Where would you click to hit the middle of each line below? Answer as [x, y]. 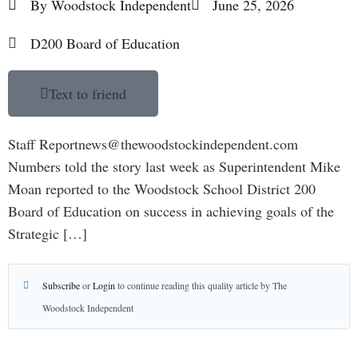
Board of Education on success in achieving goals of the [171, 211]
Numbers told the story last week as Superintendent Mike [174, 166]
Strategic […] [48, 233]
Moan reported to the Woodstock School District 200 [162, 189]
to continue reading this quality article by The [201, 285]
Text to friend [88, 93]
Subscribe [61, 285]
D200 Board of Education [105, 43]
